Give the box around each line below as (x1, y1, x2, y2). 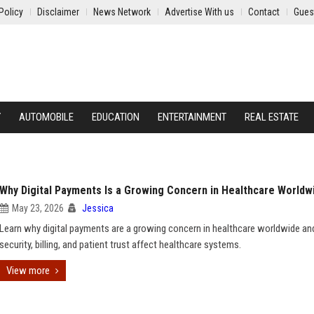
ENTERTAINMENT (158, 111, 226, 123)
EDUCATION (92, 111, 139, 123)
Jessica (82, 203, 114, 214)
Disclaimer (37, 6, 79, 18)
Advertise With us (165, 6, 234, 18)
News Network (93, 6, 151, 18)
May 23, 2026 (12, 203, 64, 214)
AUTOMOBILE (19, 111, 74, 123)
